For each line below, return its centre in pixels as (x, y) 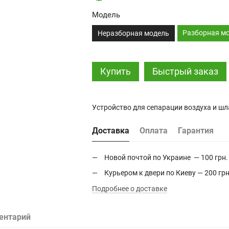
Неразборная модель (133, 33)
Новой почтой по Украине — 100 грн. (166, 157)
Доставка (110, 131)
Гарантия (196, 131)
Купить (115, 71)
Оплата (153, 131)
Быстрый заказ (185, 71)
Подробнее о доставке (129, 188)
